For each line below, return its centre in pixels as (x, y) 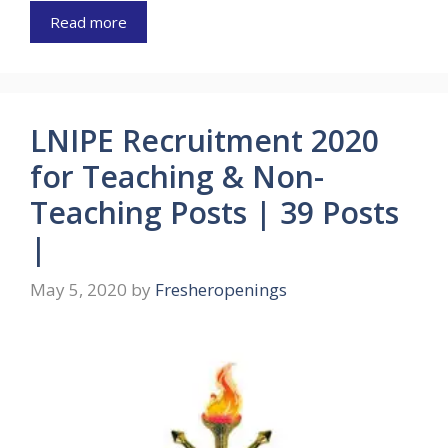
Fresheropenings (221, 290)
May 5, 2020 (78, 290)
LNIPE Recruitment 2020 (204, 140)
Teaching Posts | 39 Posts (214, 212)
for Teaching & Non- (177, 176)
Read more (88, 21)
